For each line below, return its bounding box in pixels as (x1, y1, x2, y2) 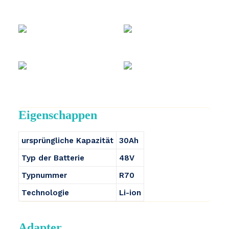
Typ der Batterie (21, 153, 84, 163)
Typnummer (21, 171, 67, 180)
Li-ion (119, 188, 141, 197)
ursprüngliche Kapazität (21, 136, 113, 145)
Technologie (21, 188, 69, 197)
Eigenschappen (18, 108, 97, 122)
